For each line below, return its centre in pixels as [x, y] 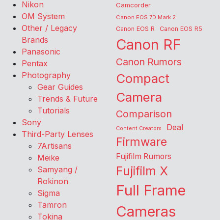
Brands [35, 40]
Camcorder [133, 5]
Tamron [52, 205]
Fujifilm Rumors [144, 156]
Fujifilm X [142, 171]
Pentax [35, 63]
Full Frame [151, 190]
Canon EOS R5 [181, 29]
